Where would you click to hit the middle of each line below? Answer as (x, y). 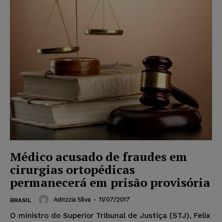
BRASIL (21, 200)
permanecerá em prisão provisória (110, 182)
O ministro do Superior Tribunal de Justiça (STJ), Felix (110, 215)
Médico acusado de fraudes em (99, 156)
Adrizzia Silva (72, 200)
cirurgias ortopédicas (72, 169)
